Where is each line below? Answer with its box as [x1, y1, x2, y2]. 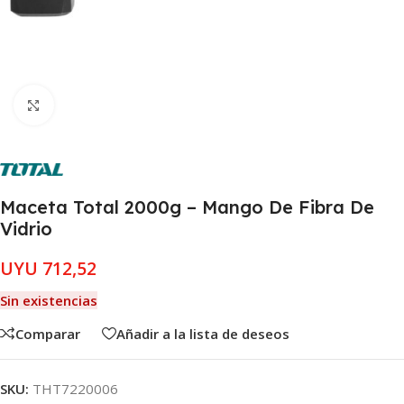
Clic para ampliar [53, 96, 155, 114]
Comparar [15, 324, 80, 343]
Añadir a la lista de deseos [116, 324, 289, 343]
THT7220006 [32, 380, 118, 398]
